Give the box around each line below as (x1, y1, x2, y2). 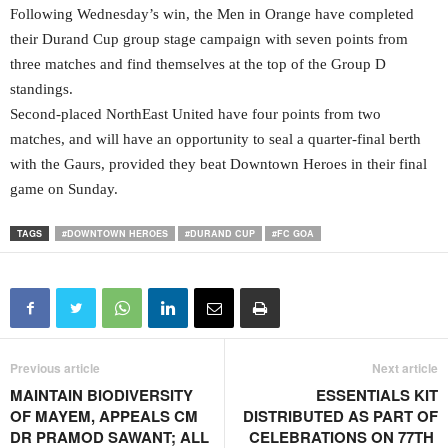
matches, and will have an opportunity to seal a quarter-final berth (10, 131, 421, 148)
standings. (10, 81, 73, 98)
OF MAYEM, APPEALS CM (10, 405, 198, 428)
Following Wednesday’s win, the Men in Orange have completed (10, 6, 414, 23)
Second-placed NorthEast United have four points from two (10, 106, 381, 123)
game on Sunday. (10, 181, 118, 198)
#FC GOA (272, 227, 314, 241)
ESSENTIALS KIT (316, 384, 438, 407)
